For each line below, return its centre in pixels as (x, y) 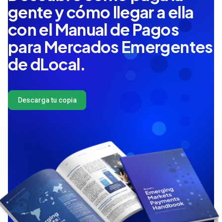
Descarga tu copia (47, 100)
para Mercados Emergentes (111, 47)
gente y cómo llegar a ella (101, 12)
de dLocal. (47, 64)
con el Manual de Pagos (93, 29)
